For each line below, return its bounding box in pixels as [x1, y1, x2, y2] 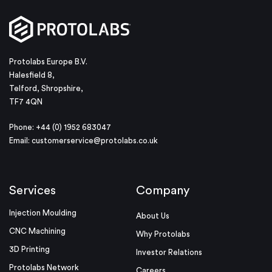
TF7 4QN [9, 97, 42, 106]
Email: [9, 136, 32, 144]
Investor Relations [136, 248, 202, 256]
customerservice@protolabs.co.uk [32, 136, 158, 144]
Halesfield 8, [9, 70, 55, 79]
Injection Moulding [9, 208, 76, 217]
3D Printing [9, 245, 50, 253]
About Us [136, 211, 169, 220]
